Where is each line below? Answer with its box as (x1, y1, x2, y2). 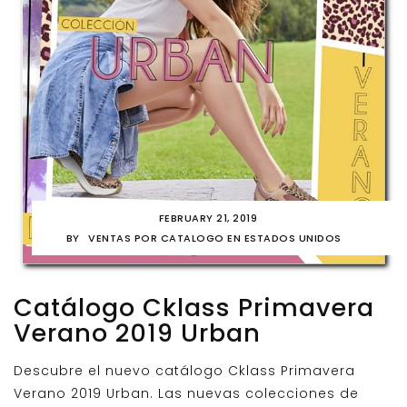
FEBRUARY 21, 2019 (158, 211, 258, 226)
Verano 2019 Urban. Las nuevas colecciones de (14, 384, 359, 403)
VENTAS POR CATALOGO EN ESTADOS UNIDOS (88, 231, 342, 246)
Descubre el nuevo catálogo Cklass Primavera (14, 362, 355, 381)
